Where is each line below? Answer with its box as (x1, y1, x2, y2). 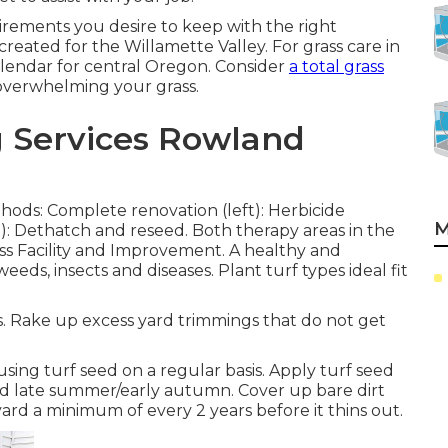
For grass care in (272, 37, 400, 56)
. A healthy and (222, 241, 341, 260)
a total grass (289, 57, 384, 76)
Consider (211, 57, 289, 76)
